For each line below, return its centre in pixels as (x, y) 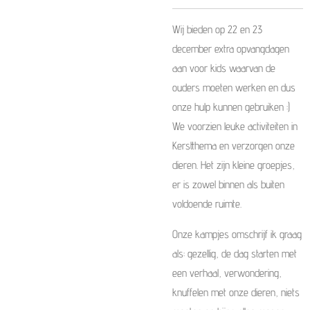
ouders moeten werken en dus (234, 88)
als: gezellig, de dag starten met (235, 254)
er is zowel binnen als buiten (228, 184)
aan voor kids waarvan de (224, 68)
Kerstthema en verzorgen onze (234, 146)
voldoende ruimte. (208, 204)
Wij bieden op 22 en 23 (217, 29)
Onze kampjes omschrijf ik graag (237, 234)
